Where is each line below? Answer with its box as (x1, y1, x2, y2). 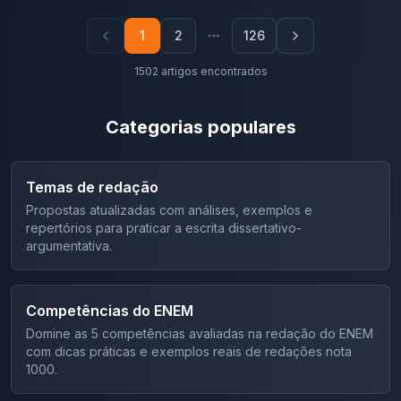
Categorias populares (105, 116, 296, 138)
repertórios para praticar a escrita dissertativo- (26, 220, 302, 235)
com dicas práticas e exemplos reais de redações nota (26, 344, 352, 359)
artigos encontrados (160, 64, 268, 78)
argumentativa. (26, 238, 112, 253)
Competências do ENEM (26, 302, 193, 320)
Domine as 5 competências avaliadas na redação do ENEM (26, 326, 373, 341)
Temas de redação (26, 178, 158, 196)
